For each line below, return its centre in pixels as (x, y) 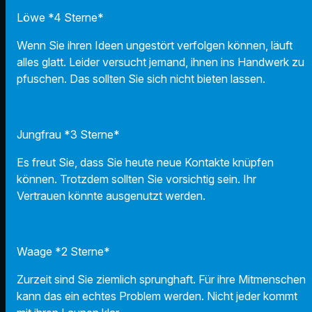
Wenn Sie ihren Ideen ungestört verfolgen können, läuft (155, 45)
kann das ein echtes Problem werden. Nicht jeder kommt (157, 296)
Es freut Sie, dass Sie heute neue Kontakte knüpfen (145, 162)
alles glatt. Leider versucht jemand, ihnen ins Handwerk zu (161, 62)
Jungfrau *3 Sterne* (68, 134)
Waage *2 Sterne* (63, 251)
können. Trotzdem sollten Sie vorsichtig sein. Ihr (136, 179)
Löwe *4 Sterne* (60, 17)
